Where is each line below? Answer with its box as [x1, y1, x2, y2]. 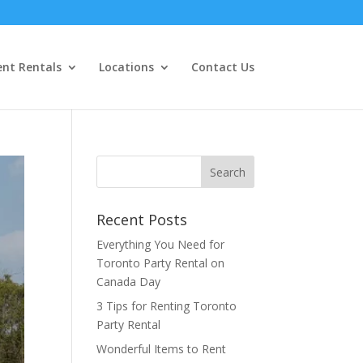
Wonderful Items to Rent [96, 341, 227, 357]
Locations [98, 59, 154, 75]
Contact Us [190, 59, 254, 75]
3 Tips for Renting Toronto [96, 298, 237, 314]
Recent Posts [96, 210, 188, 229]
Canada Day [96, 274, 161, 289]
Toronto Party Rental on [96, 255, 225, 271]
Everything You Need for [96, 237, 225, 252]
